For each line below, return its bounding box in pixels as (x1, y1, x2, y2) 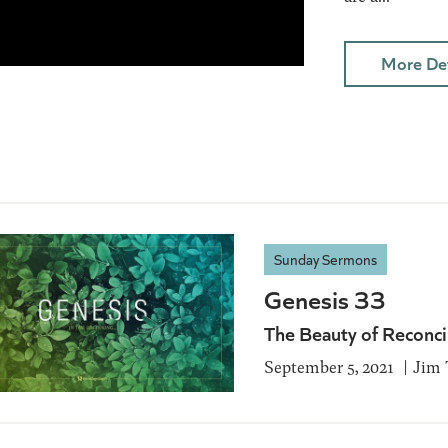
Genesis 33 (264, 280, 386, 316)
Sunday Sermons (274, 248, 377, 269)
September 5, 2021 (264, 354, 394, 378)
